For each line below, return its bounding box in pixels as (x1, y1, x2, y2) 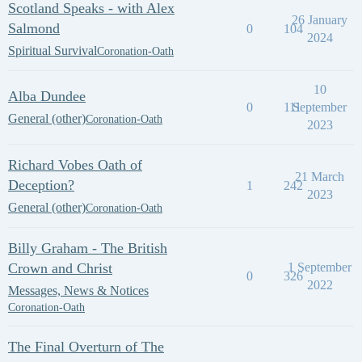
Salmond (8, 20, 60, 36)
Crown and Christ (8, 260, 112, 276)
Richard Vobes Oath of (8, 157, 142, 173)
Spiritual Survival (8, 44, 97, 57)
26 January (292, 13, 347, 27)
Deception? (8, 177, 74, 193)
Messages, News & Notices (8, 284, 149, 297)
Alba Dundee (8, 88, 86, 104)
